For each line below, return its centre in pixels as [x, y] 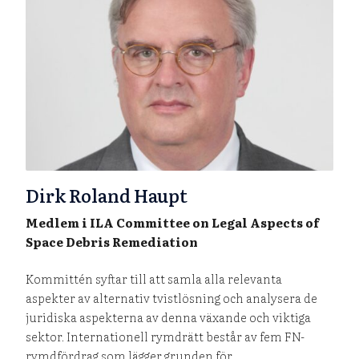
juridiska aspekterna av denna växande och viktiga [169, 317]
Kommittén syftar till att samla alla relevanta [154, 278]
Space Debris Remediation [112, 241]
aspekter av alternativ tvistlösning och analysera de [172, 297]
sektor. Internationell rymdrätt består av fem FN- [165, 336]
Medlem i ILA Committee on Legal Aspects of [173, 222]
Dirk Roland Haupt [107, 195]
